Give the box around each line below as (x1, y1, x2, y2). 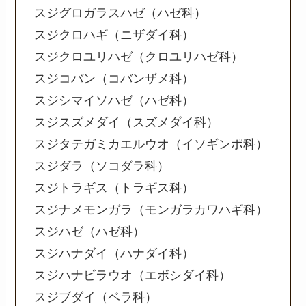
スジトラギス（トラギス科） (34, 181, 195, 195)
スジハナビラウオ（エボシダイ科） (34, 268, 232, 283)
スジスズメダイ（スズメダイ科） (34, 115, 219, 130)
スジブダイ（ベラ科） (34, 290, 158, 305)
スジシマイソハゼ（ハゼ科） (34, 94, 195, 108)
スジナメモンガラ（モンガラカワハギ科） (34, 203, 268, 217)
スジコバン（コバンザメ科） (34, 72, 195, 86)
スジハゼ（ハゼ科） (34, 225, 145, 239)
